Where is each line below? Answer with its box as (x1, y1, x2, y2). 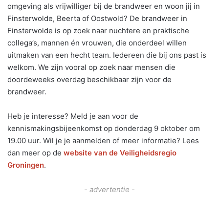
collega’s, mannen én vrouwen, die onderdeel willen (7, 38, 187, 47)
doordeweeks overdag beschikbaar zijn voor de (7, 74, 172, 84)
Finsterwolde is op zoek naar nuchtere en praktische (7, 25, 189, 35)
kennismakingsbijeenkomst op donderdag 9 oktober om (7, 123, 200, 133)
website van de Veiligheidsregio (64, 148, 176, 157)
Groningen (7, 160, 44, 170)
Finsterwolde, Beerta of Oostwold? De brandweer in (7, 13, 187, 23)
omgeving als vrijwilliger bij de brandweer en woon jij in (7, 1, 200, 11)
